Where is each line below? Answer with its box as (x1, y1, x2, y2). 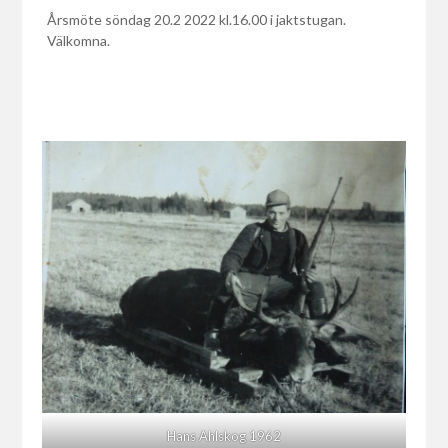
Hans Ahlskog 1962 (167, 428, 281, 445)
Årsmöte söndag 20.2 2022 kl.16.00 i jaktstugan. (47, 11, 347, 29)
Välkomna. (47, 32, 111, 50)
